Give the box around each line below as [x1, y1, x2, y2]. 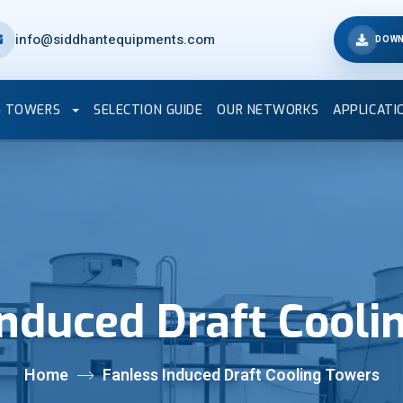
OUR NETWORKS [217, 101, 319, 119]
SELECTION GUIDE [94, 101, 203, 119]
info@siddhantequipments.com [14, 29, 215, 49]
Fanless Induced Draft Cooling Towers [102, 363, 380, 388]
